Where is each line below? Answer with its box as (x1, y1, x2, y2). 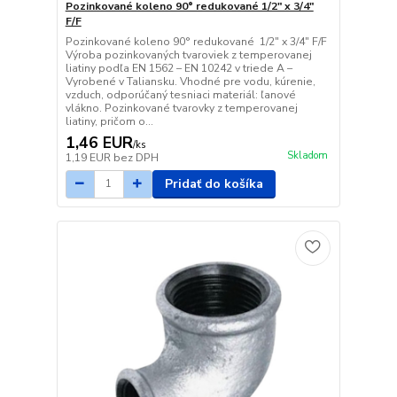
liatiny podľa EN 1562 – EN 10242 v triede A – (65, 60, 292, 75)
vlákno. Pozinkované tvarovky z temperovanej (65, 100, 298, 115)
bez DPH (113, 150, 159, 165)
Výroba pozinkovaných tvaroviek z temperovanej (65, 47, 312, 62)
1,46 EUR (65, 131, 133, 153)
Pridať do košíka (164, 175, 263, 192)
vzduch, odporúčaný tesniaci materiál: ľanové (65, 87, 296, 102)
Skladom (286, 149, 328, 163)
